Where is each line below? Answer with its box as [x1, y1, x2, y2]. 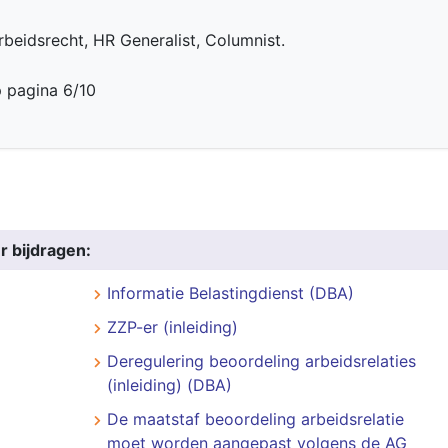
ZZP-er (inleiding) [106, 317, 238, 337]
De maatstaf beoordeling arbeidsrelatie [106, 409, 404, 429]
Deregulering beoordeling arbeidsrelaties [106, 351, 416, 371]
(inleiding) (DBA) [106, 375, 232, 395]
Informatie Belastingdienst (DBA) [106, 283, 354, 303]
